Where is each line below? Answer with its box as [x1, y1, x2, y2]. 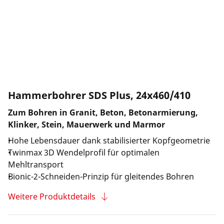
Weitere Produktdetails [8, 191, 95, 202]
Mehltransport [8, 159, 63, 170]
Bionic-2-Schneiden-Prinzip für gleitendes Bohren [8, 171, 194, 182]
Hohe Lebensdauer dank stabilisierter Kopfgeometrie [8, 135, 210, 146]
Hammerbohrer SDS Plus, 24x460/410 [8, 88, 190, 102]
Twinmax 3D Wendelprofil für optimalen [8, 147, 159, 158]
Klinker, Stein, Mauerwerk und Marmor [8, 119, 165, 130]
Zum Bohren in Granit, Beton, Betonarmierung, [8, 107, 198, 118]
